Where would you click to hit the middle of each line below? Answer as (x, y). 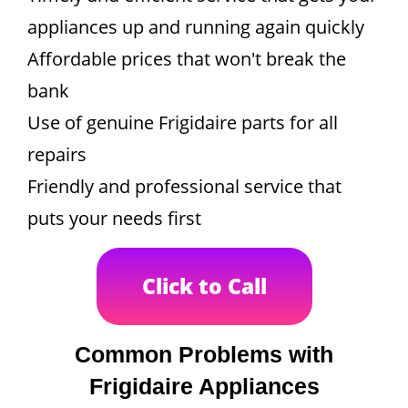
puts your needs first (114, 218)
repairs (57, 154)
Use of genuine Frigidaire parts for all (183, 122)
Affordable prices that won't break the (187, 58)
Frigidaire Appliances (204, 386)
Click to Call (204, 286)
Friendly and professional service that (184, 186)
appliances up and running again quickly (196, 26)
